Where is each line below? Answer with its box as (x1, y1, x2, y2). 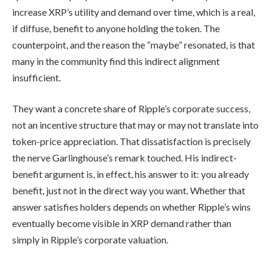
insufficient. (12, 71, 61, 83)
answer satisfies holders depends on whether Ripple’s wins (12, 201, 251, 213)
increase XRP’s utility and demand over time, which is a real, (12, 5, 255, 18)
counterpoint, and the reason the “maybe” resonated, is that (12, 38, 255, 50)
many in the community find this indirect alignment (12, 55, 220, 67)
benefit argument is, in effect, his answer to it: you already (12, 168, 249, 180)
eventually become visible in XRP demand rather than (12, 217, 231, 229)
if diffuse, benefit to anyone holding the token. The (12, 22, 220, 34)
